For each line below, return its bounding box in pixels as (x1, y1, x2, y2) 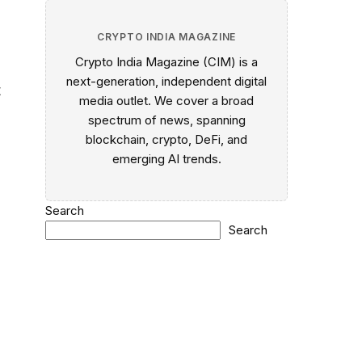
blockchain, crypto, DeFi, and (86, 131, 247, 147)
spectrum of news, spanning (87, 112, 246, 128)
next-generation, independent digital (66, 73, 267, 89)
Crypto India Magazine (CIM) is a (75, 53, 258, 69)
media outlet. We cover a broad (79, 92, 254, 108)
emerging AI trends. (112, 150, 221, 166)
